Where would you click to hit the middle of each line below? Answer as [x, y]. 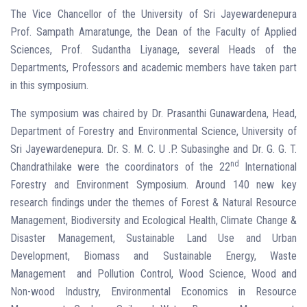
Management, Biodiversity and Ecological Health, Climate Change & [153, 220]
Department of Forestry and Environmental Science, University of [153, 131]
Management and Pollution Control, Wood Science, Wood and [153, 273]
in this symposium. [49, 85]
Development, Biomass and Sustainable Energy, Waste [153, 256]
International [268, 167]
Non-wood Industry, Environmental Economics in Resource [153, 291]
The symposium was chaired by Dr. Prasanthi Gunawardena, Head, [153, 113]
